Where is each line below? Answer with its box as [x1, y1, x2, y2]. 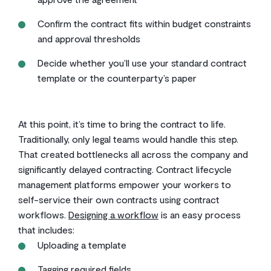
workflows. [18, 209, 68, 220]
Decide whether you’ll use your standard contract [38, 57, 247, 68]
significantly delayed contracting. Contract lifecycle [18, 163, 232, 175]
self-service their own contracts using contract [18, 194, 220, 205]
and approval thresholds [38, 33, 140, 44]
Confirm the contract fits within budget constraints [38, 18, 251, 29]
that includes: [18, 224, 74, 235]
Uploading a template [38, 239, 126, 250]
